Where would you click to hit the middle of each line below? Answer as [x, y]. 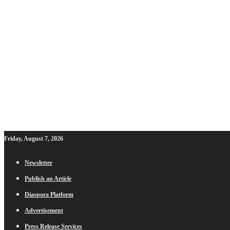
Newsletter [39, 163]
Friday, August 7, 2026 [34, 139]
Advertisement [44, 210]
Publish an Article [48, 179]
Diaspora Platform [49, 195]
